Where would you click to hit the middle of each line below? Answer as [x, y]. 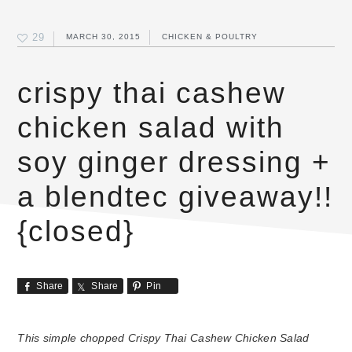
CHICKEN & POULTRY [210, 37]
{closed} [76, 231]
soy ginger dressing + [174, 162]
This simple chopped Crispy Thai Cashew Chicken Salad [163, 338]
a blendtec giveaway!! [176, 197]
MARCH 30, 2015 [104, 37]
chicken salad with [151, 128]
